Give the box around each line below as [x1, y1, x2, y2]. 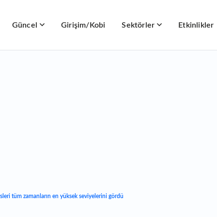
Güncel [12, 21, 38, 29]
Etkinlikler [178, 21, 214, 29]
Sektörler [122, 21, 155, 29]
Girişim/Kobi [61, 21, 106, 29]
